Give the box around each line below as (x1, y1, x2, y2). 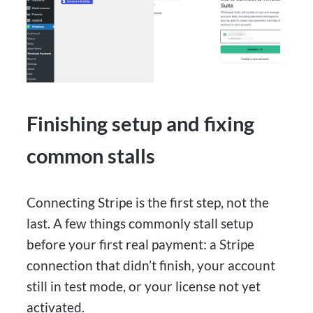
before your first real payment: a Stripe (27, 236, 255, 253)
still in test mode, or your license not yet (27, 278, 261, 295)
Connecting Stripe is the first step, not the (27, 194, 270, 211)
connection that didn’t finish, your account (27, 257, 276, 274)
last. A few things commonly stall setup (27, 215, 254, 232)
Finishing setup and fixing (27, 112, 255, 136)
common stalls (27, 144, 156, 168)
